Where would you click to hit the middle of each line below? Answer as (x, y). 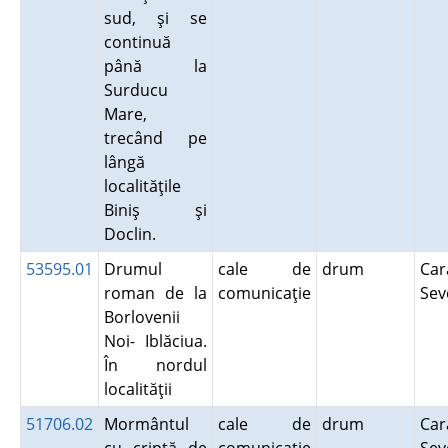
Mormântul (146, 424)
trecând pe (155, 138)
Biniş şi (155, 210)
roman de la (155, 293)
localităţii (141, 389)
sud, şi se (155, 18)
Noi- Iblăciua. (155, 341)
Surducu (135, 90)
